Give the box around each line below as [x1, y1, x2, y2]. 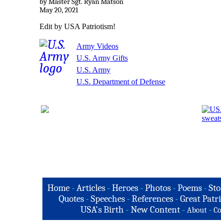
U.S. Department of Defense [76, 77, 165, 86]
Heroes [111, 183, 138, 193]
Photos [145, 183, 171, 193]
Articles [76, 183, 105, 193]
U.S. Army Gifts [76, 53, 128, 62]
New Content [130, 204, 180, 215]
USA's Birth [80, 204, 124, 215]
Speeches [91, 193, 125, 204]
